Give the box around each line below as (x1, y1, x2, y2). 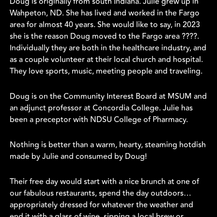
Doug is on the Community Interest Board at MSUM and (10, 91, 207, 103)
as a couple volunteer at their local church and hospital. (10, 54, 203, 66)
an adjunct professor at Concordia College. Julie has (10, 102, 193, 114)
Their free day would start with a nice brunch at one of (10, 176, 199, 188)
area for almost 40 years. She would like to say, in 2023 (10, 19, 200, 31)
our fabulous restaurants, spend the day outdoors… (10, 187, 191, 200)
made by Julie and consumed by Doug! (10, 151, 147, 163)
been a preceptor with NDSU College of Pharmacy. (10, 114, 188, 126)
